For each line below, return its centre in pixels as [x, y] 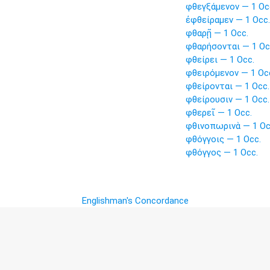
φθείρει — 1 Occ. [220, 60]
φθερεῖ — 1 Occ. [218, 113]
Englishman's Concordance [135, 201]
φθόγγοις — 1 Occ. [223, 139]
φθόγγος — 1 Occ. [221, 152]
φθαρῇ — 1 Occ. [217, 33]
